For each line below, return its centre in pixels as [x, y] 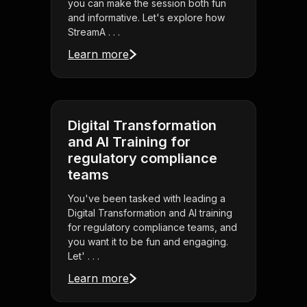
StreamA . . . [94, 32]
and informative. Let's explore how [146, 18]
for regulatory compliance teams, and [152, 228]
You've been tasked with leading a [147, 199]
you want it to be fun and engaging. [148, 242]
